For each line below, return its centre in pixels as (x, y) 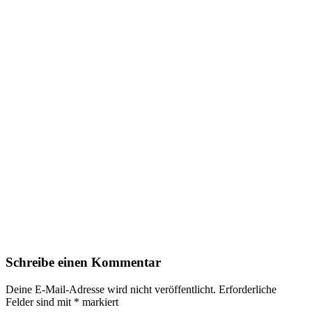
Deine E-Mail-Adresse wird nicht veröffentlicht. (111, 289)
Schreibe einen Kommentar (83, 263)
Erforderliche (246, 289)
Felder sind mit (40, 302)
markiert (99, 302)
